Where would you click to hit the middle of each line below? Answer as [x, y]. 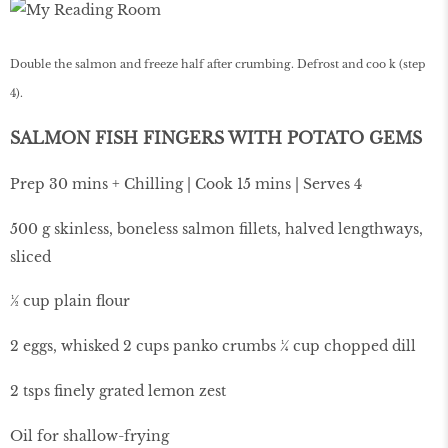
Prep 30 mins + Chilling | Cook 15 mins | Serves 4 [186, 183]
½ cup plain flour [70, 301]
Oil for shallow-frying [89, 435]
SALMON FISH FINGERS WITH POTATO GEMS [216, 137]
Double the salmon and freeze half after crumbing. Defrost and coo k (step [217, 64]
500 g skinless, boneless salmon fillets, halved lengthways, [216, 228]
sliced [30, 256]
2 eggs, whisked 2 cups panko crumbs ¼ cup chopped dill [213, 346]
